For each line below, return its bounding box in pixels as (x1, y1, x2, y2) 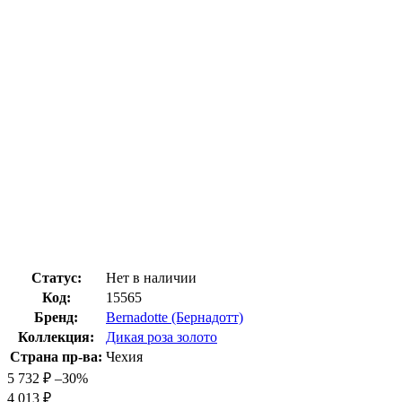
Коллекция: (18, 328, 94, 345)
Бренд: (34, 309, 78, 325)
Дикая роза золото (106, 328, 217, 345)
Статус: (31, 269, 82, 285)
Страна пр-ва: (10, 348, 102, 364)
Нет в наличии (106, 269, 197, 285)
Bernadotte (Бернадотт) (106, 309, 243, 325)
